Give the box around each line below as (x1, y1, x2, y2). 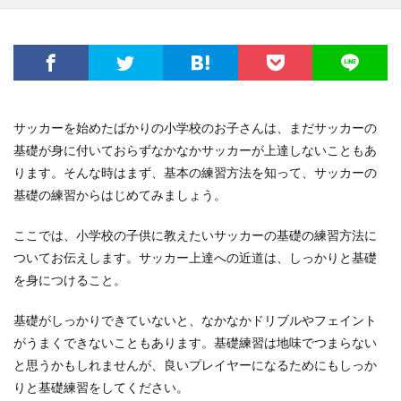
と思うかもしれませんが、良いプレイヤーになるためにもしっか (13, 357, 377, 372)
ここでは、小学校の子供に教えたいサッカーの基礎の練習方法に (13, 227, 377, 243)
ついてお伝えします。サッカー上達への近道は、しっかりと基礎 (13, 250, 377, 265)
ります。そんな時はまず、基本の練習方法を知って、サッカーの (13, 165, 377, 180)
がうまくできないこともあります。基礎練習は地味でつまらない (13, 335, 377, 350)
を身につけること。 (13, 272, 126, 287)
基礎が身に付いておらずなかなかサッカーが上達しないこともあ (13, 142, 377, 158)
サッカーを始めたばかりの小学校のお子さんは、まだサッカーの (13, 120, 377, 135)
